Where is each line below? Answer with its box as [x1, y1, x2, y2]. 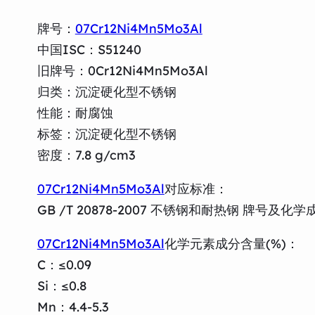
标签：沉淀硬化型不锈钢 [37, 125, 176, 142]
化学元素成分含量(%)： [164, 235, 299, 252]
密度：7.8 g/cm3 [37, 146, 136, 163]
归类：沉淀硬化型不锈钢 [37, 83, 176, 100]
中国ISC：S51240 [37, 41, 141, 58]
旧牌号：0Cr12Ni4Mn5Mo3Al [37, 62, 208, 79]
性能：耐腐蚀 [37, 104, 113, 121]
